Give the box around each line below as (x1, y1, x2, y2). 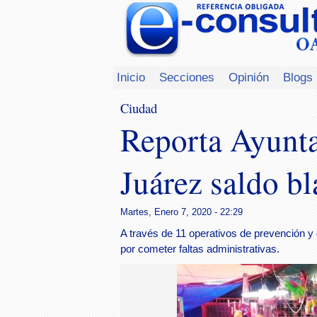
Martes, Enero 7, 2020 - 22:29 (120, 206, 243, 217)
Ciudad (120, 99, 157, 117)
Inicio (117, 70, 145, 84)
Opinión (229, 70, 269, 84)
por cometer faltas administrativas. (120, 243, 279, 255)
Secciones (159, 70, 214, 84)
